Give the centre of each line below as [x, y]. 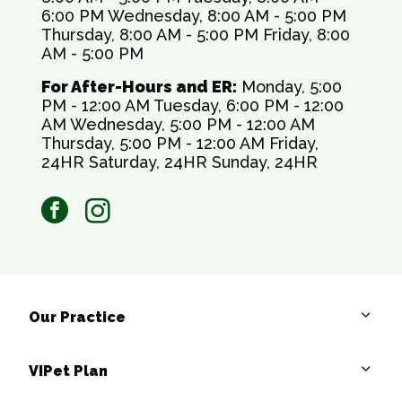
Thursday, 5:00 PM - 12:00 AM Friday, [180, 143]
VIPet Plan [68, 371]
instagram [148, 205]
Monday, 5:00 [289, 87]
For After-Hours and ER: [139, 87]
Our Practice [77, 317]
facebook [104, 205]
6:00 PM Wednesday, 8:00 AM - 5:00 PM [194, 16]
